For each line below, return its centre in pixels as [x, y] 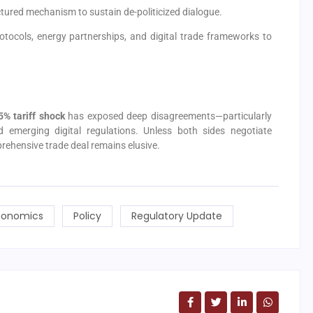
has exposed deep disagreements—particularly [168, 116]
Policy [87, 216]
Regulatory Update [176, 216]
